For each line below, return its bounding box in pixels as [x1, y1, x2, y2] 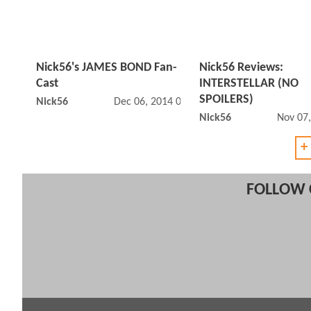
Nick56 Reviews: [199, 61, 283, 75]
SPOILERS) [199, 93, 253, 107]
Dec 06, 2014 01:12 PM [113, 96, 219, 108]
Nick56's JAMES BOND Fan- [36, 61, 177, 75]
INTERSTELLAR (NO [199, 77, 299, 91]
